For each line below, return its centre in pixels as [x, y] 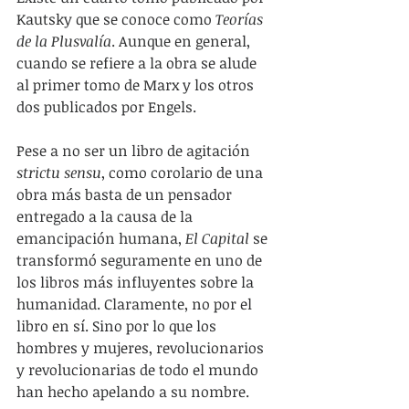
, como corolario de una [184, 173]
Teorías [241, 20]
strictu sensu [59, 173]
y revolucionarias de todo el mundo [139, 370]
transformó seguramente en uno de [141, 261]
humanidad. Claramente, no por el [136, 304]
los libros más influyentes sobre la [137, 283]
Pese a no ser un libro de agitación [135, 151]
